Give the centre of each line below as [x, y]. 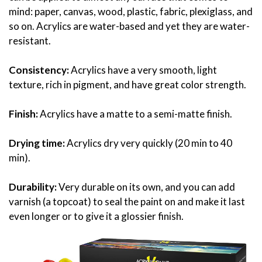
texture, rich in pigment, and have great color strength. [127, 85]
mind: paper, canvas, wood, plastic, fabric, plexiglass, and [131, 12]
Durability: [34, 187]
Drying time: [38, 143]
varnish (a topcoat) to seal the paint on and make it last [127, 202]
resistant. [30, 41]
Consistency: [40, 70]
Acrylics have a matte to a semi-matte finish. [135, 114]
